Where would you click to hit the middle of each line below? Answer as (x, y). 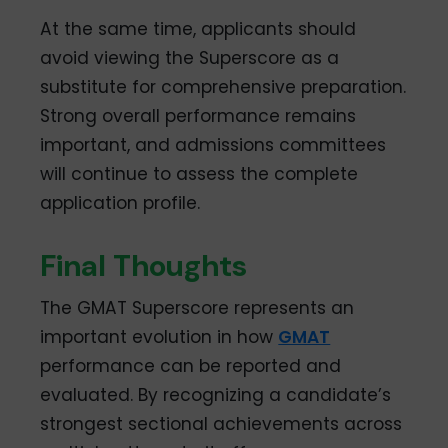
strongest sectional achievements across (221, 424)
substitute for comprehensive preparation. (223, 87)
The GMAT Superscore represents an (197, 308)
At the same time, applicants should (198, 29)
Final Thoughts (144, 266)
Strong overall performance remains (198, 116)
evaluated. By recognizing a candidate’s (216, 395)
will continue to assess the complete (199, 174)
